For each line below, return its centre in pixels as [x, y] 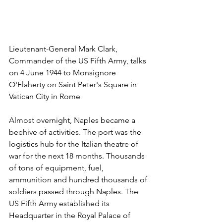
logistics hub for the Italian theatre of [75, 144]
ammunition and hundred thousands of [79, 180]
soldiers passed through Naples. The [75, 192]
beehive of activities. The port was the [76, 132]
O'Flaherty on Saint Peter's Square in [74, 85]
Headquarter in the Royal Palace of [71, 216]
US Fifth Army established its [60, 204]
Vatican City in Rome [45, 97]
